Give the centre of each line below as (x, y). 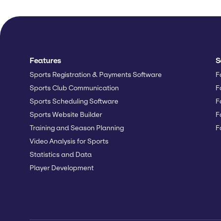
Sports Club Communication (74, 88)
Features (45, 60)
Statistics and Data (61, 154)
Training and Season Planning (77, 128)
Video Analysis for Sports (69, 141)
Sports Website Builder (66, 114)
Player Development (62, 168)
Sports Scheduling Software (74, 101)
